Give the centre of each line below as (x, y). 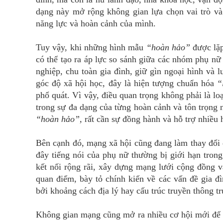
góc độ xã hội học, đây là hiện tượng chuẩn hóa (127, 83)
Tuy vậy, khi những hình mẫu (91, 48)
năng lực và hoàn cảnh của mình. (96, 24)
